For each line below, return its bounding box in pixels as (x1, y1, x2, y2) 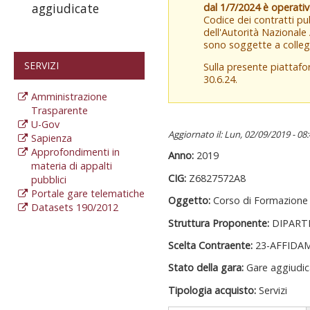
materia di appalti (31, 158, 112, 172)
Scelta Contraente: (167, 238, 255, 252)
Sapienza (31, 131, 72, 145)
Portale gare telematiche (31, 186, 145, 200)
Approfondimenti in (31, 145, 120, 158)
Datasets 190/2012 (31, 200, 118, 214)
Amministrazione (31, 89, 107, 103)
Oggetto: (167, 194, 213, 208)
